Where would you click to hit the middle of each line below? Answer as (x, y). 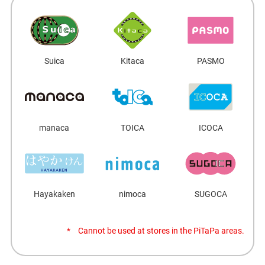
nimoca (132, 194)
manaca (54, 127)
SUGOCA (211, 194)
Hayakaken (54, 194)
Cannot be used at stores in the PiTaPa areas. (161, 231)
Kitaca (132, 61)
